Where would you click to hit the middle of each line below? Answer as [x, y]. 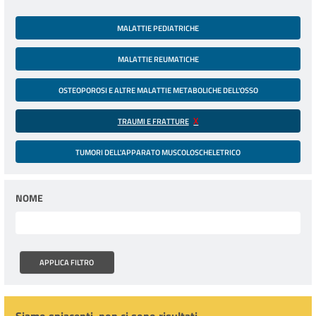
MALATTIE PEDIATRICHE [158, 28]
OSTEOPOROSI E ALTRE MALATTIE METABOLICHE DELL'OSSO [158, 90]
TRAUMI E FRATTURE [153, 121]
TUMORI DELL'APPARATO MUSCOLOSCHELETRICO [158, 152]
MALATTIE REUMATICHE [158, 59]
